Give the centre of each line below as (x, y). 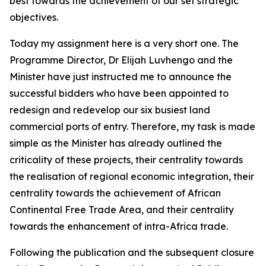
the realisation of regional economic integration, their (132, 176)
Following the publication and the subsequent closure (132, 252)
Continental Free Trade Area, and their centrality (122, 210)
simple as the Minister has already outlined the (116, 143)
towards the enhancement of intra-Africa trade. (119, 226)
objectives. (34, 17)
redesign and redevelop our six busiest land (110, 110)
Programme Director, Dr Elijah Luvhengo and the (121, 60)
